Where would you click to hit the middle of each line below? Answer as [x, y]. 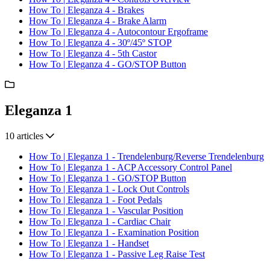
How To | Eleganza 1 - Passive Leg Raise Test [117, 254]
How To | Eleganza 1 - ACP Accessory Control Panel [130, 167]
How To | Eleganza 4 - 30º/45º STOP [100, 42]
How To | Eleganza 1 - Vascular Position [106, 210]
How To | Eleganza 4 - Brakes [86, 10]
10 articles [24, 136]
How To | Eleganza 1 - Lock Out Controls [109, 189]
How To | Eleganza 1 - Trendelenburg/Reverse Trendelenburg [146, 156]
